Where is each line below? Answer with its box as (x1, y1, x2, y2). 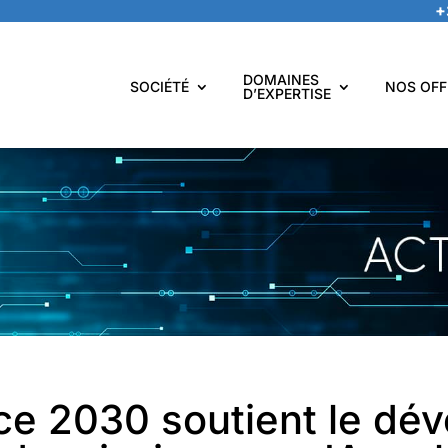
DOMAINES (243, 71, 319, 88)
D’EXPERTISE (243, 85, 331, 102)
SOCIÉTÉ (130, 78, 189, 95)
